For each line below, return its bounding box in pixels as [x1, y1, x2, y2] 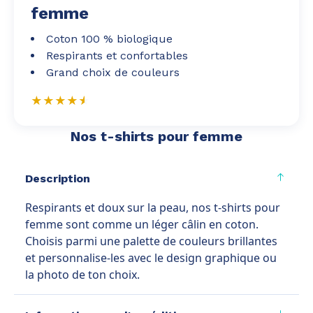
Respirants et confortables [46, 49, 188, 63]
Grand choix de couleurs [46, 66, 180, 80]
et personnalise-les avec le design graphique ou [25, 250, 277, 266]
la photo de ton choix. [25, 267, 140, 283]
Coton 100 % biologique [46, 32, 173, 46]
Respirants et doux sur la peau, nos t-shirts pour [25, 200, 280, 216]
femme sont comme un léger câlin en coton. [25, 217, 259, 233]
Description [25, 171, 90, 185]
